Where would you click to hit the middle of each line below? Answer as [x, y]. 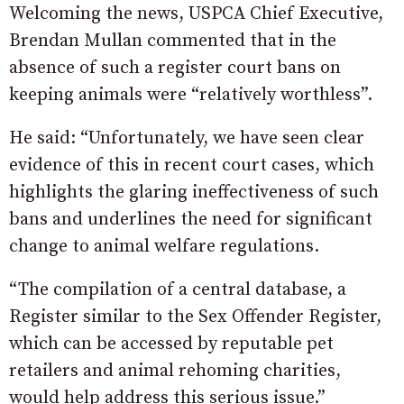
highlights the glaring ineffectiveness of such [194, 193]
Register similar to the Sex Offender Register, [195, 317]
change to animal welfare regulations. [164, 247]
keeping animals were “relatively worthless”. [191, 96]
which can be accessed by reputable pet [171, 344]
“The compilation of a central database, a [178, 290]
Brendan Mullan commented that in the [173, 41]
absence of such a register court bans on [175, 69]
